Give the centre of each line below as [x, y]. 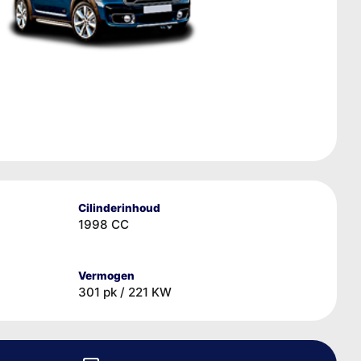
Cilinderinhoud [119, 207]
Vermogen [106, 275]
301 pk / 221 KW [125, 292]
